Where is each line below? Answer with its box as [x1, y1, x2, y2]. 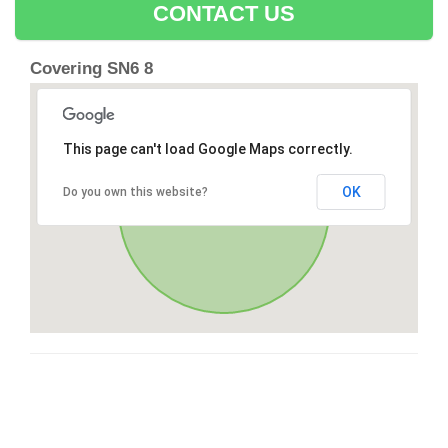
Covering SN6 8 [30, 59, 153, 79]
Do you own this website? [62, 185, 208, 200]
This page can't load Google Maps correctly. [62, 141, 353, 158]
